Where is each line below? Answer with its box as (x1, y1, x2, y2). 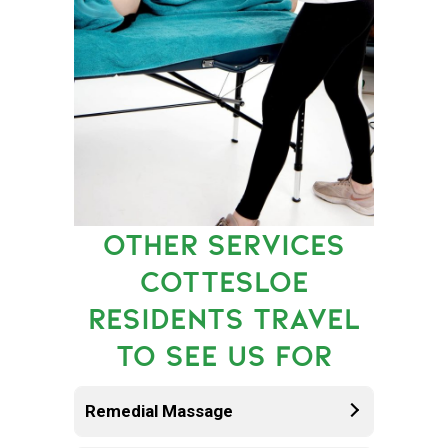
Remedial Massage (85, 400, 233, 421)
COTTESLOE (139, 263, 309, 299)
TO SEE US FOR (116, 337, 332, 373)
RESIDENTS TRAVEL (87, 300, 361, 336)
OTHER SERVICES (103, 226, 345, 262)
